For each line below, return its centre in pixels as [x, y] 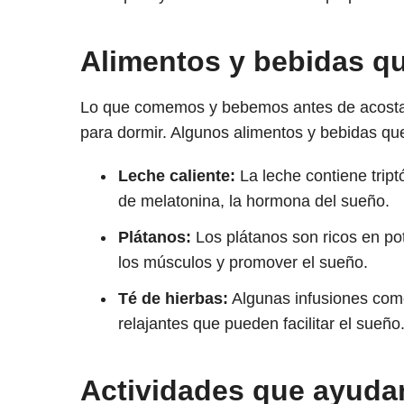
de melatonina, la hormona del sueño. [253, 202]
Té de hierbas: [173, 299]
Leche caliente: [176, 176]
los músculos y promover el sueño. [243, 263]
